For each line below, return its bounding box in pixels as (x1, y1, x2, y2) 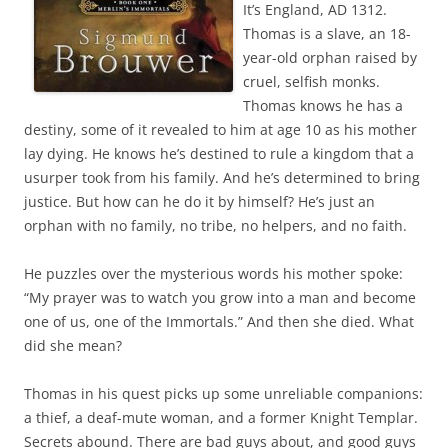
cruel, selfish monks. (243, 72, 380, 92)
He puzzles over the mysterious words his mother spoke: (24, 264, 403, 284)
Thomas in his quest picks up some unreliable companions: (24, 384, 423, 404)
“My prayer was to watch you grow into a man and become (24, 288, 416, 308)
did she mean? (24, 336, 122, 356)
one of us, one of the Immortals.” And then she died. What (24, 312, 414, 332)
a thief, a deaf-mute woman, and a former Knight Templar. (24, 408, 418, 428)
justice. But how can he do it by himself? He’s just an (24, 192, 375, 212)
